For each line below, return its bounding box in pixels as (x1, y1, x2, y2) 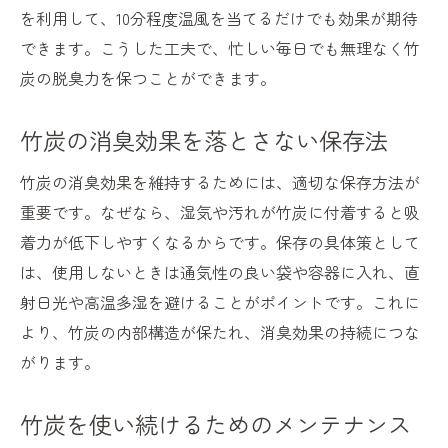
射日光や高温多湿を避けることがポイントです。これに (20, 290, 420, 315)
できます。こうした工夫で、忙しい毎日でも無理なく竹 (20, 36, 420, 61)
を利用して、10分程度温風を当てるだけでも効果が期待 (20, 6, 418, 31)
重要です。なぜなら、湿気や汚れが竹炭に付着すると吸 (20, 200, 420, 225)
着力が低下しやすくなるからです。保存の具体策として (20, 230, 420, 255)
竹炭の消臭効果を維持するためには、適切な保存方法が (20, 170, 420, 195)
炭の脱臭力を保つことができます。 (20, 66, 276, 91)
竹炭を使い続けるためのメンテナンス (20, 407, 411, 442)
